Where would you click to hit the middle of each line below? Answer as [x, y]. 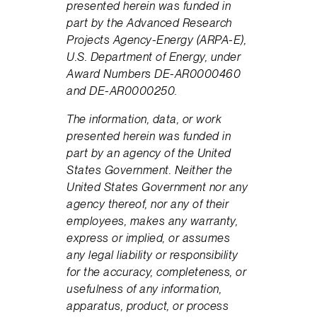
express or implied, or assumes [149, 237]
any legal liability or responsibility [152, 254]
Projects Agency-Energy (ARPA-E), [157, 39]
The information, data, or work [144, 119]
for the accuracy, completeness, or [157, 271]
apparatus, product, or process [148, 305]
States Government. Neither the [150, 169]
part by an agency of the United [149, 152]
